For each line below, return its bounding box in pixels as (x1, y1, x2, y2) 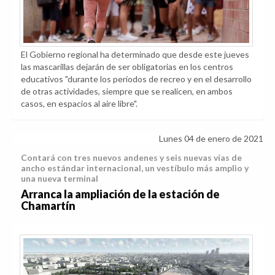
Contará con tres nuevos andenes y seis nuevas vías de (21, 152, 242, 163)
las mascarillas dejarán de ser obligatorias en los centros (21, 61, 233, 72)
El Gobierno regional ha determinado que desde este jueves (21, 49, 249, 60)
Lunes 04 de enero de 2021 (159, 133, 263, 144)
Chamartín (21, 199, 76, 213)
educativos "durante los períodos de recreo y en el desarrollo (21, 74, 252, 85)
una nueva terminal (21, 173, 98, 184)
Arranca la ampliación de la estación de (21, 187, 220, 201)
